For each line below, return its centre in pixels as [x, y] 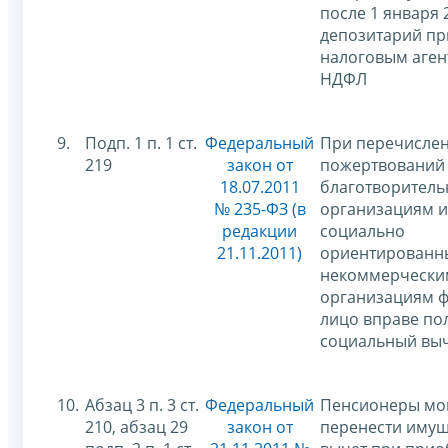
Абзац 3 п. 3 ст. [142, 404]
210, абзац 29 [136, 426]
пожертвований [382, 164]
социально [362, 230]
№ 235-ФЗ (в [259, 208]
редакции [259, 230]
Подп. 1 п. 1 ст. [141, 142]
